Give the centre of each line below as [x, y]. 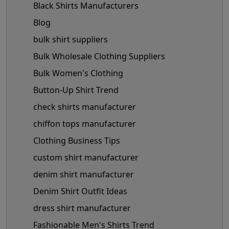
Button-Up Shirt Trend [76, 90]
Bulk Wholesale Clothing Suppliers [99, 56]
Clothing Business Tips [77, 140]
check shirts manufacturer [85, 107]
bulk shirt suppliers [71, 39]
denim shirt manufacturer [84, 174]
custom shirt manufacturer [86, 157]
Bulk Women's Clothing [78, 73]
